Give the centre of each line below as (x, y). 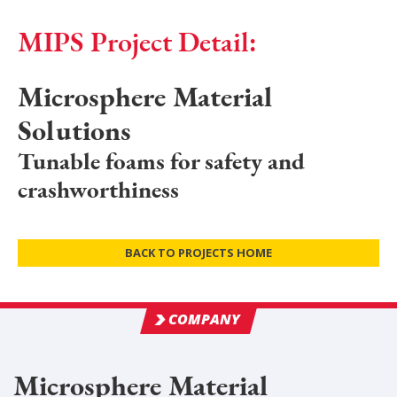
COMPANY (205, 319)
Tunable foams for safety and (162, 161)
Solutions (74, 130)
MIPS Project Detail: (137, 42)
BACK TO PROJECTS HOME (198, 253)
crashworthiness (98, 189)
